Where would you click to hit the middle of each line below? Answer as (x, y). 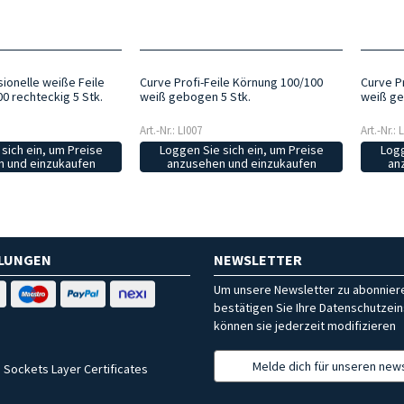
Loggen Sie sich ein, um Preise (241, 149)
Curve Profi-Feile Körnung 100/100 (231, 82)
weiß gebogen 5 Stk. (195, 96)
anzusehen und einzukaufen (241, 163)
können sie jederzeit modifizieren (305, 325)
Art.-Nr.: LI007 (170, 130)
